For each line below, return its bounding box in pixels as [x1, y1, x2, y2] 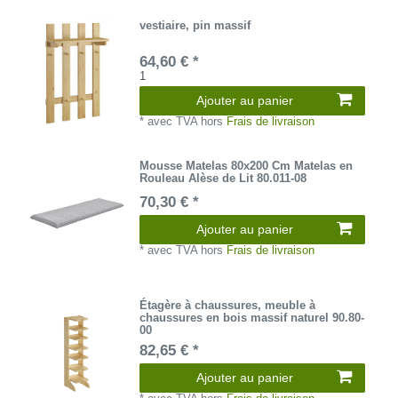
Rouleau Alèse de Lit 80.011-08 [139, 171, 307, 185]
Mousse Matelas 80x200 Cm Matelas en [139, 158, 354, 172]
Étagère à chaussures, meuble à [139, 298, 316, 313]
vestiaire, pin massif [139, 18, 251, 32]
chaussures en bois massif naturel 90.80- [139, 311, 365, 325]
